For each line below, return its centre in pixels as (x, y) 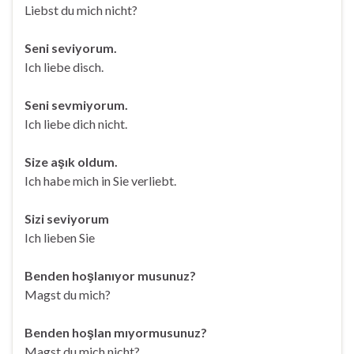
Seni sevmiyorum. (76, 105)
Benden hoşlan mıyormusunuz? (116, 332)
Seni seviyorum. (71, 48)
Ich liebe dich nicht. (76, 124)
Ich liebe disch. (64, 67)
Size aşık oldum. (71, 162)
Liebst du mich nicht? (81, 10)
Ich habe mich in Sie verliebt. (100, 181)
